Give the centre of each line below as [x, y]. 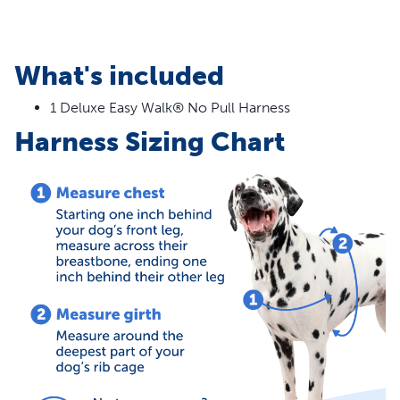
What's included [119, 75]
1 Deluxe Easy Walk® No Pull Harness [170, 107]
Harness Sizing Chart [150, 142]
